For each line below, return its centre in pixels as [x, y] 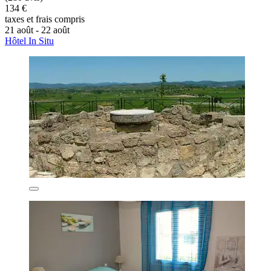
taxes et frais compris [45, 19]
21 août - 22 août [37, 30]
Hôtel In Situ [29, 41]
